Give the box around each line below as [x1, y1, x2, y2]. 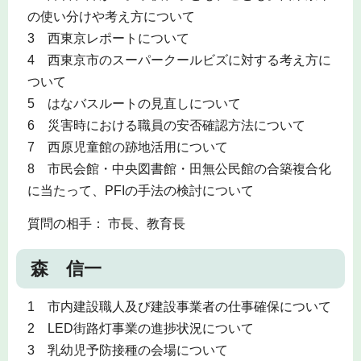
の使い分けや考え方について [27, 10, 195, 24]
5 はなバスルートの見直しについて [27, 97, 241, 111]
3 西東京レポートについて [27, 31, 189, 46]
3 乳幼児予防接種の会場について [27, 342, 228, 357]
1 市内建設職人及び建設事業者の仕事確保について [27, 299, 331, 313]
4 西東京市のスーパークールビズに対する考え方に [27, 53, 331, 68]
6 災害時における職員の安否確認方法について [27, 118, 305, 133]
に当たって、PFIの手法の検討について [27, 184, 254, 198]
